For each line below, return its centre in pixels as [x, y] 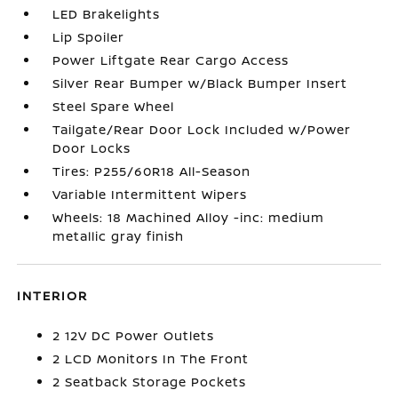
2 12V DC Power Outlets [134, 335]
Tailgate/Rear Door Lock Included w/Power [202, 129]
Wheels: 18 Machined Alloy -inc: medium [189, 217]
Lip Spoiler [89, 37]
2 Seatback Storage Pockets [150, 382]
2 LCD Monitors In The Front [151, 358]
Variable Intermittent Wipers [150, 194]
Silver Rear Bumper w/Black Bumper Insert [200, 83]
